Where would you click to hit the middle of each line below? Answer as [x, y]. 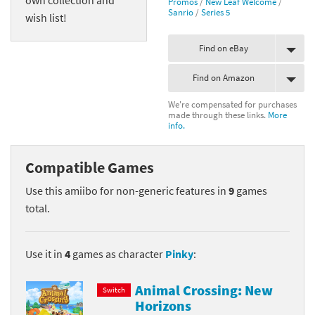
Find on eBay [223, 48]
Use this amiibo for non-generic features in [127, 190]
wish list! [46, 17]
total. [38, 208]
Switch [114, 290]
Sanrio [181, 12]
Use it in [45, 253]
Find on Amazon [223, 78]
